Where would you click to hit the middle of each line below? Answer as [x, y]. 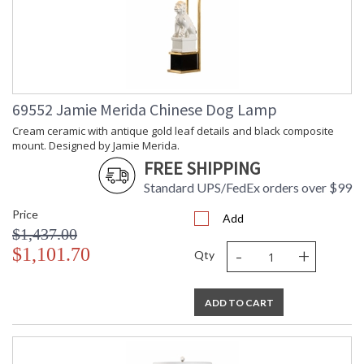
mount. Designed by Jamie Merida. [96, 146]
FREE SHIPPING [202, 169]
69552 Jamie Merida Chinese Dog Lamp [145, 110]
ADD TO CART [239, 303]
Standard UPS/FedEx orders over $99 [248, 188]
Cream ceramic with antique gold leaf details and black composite [173, 131]
